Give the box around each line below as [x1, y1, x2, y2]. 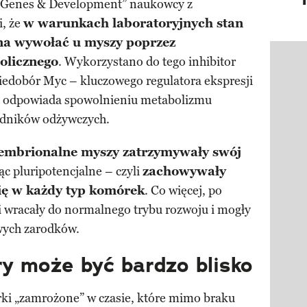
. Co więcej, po [145, 183, 222, 199]
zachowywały [143, 164, 226, 180]
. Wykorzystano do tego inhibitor [58, 54, 236, 70]
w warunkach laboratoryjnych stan [23, 16, 243, 32]
